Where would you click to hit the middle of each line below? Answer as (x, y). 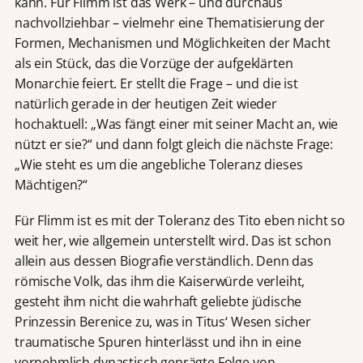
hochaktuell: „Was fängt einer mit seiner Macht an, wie (176, 124)
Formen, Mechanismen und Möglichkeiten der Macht (172, 43)
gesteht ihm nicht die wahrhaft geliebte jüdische (158, 301)
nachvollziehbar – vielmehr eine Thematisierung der (169, 22)
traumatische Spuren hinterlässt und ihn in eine (158, 342)
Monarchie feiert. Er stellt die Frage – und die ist (156, 83)
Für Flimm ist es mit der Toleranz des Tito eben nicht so (179, 220)
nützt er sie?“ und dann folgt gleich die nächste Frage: (174, 144)
